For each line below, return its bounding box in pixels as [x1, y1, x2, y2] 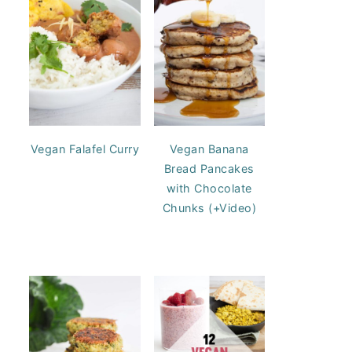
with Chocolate [166, 181, 252, 195]
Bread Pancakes [163, 161, 255, 175]
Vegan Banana [169, 141, 249, 156]
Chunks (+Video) [162, 200, 256, 214]
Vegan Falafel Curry [30, 141, 139, 156]
